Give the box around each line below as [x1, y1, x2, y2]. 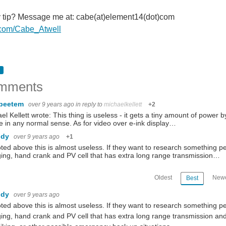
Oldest [154, 174, 173, 182]
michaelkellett [104, 101, 142, 108]
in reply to [76, 101, 104, 108]
